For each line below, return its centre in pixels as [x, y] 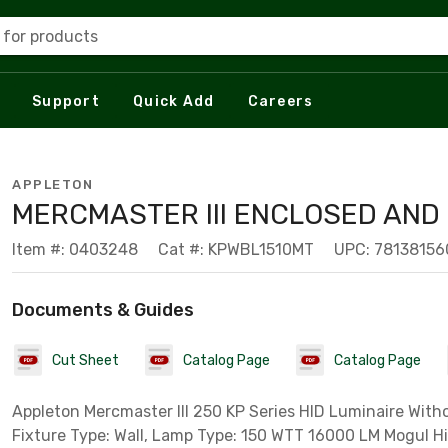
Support [66, 101]
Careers [280, 101]
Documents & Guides [103, 310]
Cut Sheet [85, 360]
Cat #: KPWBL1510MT [236, 249]
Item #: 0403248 [75, 249]
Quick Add [174, 101]
